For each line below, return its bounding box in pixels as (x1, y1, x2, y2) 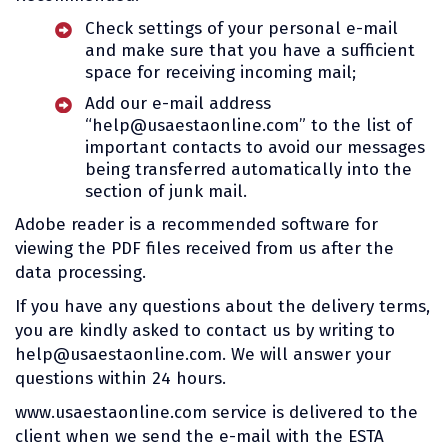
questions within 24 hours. (15, 367, 226, 389)
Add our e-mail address (85, 92, 271, 114)
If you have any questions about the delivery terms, (15, 295, 430, 317)
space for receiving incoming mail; (85, 61, 356, 83)
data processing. (15, 261, 146, 283)
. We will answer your (222, 343, 391, 365)
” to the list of (299, 114, 412, 136)
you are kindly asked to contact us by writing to (15, 319, 395, 341)
